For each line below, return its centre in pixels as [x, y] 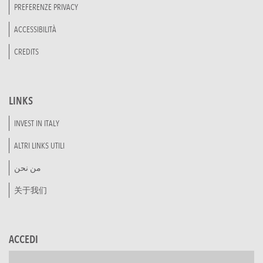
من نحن [28, 168]
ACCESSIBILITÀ [35, 29]
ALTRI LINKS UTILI [39, 146]
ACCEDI [23, 239]
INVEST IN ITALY [37, 123]
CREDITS [26, 52]
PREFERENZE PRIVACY [46, 7]
